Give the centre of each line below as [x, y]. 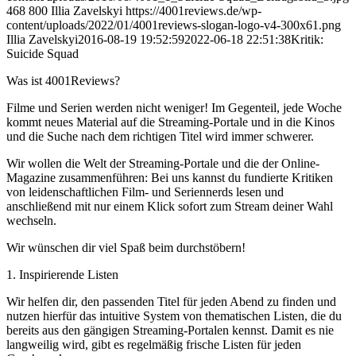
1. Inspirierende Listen [62, 275]
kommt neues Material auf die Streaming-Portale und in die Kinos [170, 122]
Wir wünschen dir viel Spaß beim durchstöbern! [126, 248]
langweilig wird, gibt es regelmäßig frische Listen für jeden [154, 345]
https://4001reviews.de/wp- [193, 11]
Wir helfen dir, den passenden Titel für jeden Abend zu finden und [171, 302]
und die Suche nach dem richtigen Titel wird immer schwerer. [160, 137]
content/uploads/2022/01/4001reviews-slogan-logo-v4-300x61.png [174, 25]
